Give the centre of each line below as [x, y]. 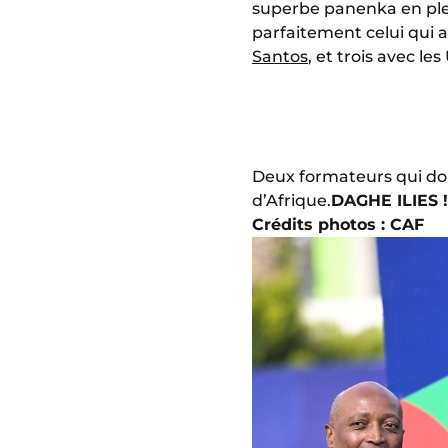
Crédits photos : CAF [338, 224]
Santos [280, 56]
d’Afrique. [291, 200]
